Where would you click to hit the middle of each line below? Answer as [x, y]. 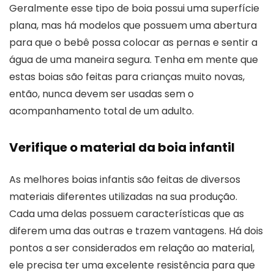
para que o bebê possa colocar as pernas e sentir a [133, 42]
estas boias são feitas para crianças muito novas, [127, 76]
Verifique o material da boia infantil [122, 147]
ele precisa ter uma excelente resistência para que [132, 265]
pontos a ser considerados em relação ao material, [132, 248]
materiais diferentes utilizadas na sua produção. [123, 196]
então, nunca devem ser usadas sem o [102, 94]
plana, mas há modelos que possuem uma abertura [133, 25]
